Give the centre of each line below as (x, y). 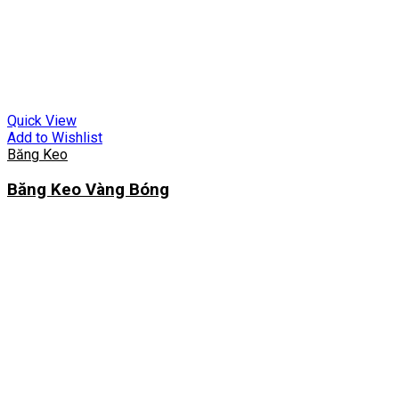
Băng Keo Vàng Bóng (88, 189)
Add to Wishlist (55, 138)
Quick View (42, 121)
